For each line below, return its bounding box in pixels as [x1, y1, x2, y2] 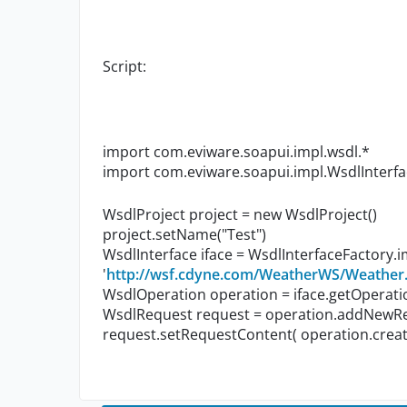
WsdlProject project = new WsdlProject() [103, 204, 377, 225]
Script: [103, 56, 146, 77]
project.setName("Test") [103, 224, 266, 245]
